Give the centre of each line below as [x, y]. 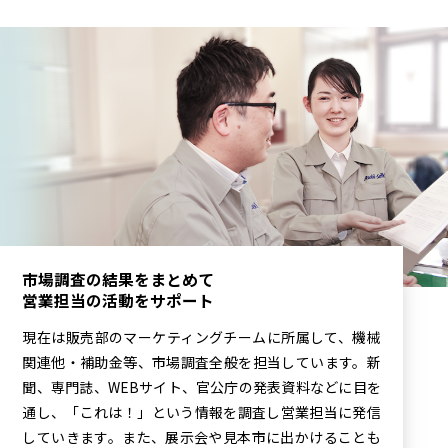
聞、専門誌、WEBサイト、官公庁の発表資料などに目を [201, 386]
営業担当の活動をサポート [118, 300]
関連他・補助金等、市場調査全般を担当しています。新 [201, 361]
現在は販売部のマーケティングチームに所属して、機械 [201, 336]
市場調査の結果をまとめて [118, 279]
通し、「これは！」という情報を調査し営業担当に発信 [201, 411]
